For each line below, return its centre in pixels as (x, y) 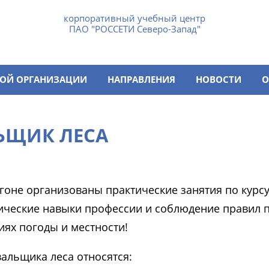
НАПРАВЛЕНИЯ (142, 80)
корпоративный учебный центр (134, 18)
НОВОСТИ (219, 80)
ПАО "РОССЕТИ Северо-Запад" (134, 29)
